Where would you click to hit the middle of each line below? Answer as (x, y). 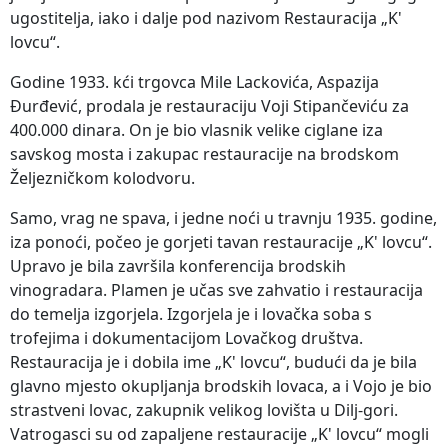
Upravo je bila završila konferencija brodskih (178, 265)
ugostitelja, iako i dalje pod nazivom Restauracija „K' (206, 17)
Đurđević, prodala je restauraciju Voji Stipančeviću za (209, 105)
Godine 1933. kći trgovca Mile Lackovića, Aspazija (194, 81)
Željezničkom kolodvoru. (102, 177)
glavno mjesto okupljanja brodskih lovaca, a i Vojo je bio (221, 385)
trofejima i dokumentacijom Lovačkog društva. (186, 337)
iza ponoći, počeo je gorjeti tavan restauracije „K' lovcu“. (221, 241)
